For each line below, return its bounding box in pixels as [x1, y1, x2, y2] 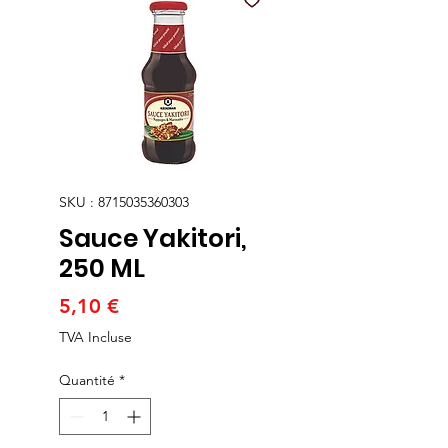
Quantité [59, 370, 115, 389]
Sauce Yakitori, [59, 220, 247, 256]
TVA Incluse [59, 327, 132, 346]
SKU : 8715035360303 [59, 192, 189, 211]
